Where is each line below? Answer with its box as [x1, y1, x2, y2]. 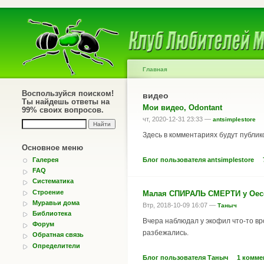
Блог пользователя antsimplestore [143, 156, 254, 163]
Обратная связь [32, 231, 84, 239]
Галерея [32, 156, 58, 163]
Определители [32, 242, 80, 249]
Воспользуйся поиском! [22, 89, 114, 98]
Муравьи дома [32, 199, 80, 206]
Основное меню [22, 143, 83, 152]
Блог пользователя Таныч [143, 253, 228, 261]
